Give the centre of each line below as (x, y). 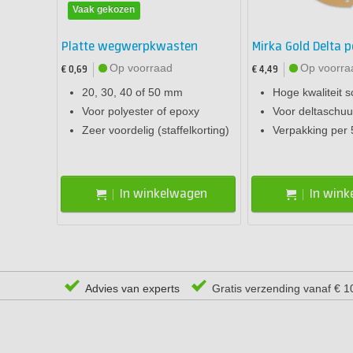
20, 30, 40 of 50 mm (132, 93)
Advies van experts (131, 289)
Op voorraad (141, 68)
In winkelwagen (163, 194)
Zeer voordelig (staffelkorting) (156, 130)
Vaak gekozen (104, 9)
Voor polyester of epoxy (141, 111)
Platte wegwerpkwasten (130, 47)
